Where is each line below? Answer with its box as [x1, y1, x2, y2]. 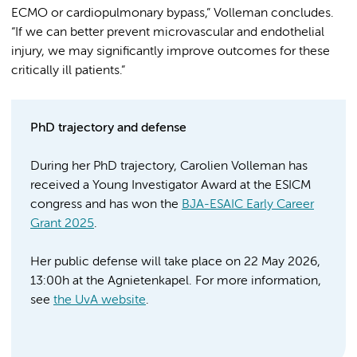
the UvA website [53, 294, 146, 308]
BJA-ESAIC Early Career [182, 198, 314, 212]
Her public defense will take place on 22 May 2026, [30, 256, 320, 269]
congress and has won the [30, 198, 182, 212]
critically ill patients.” [11, 65, 125, 78]
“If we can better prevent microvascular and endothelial [11, 26, 324, 40]
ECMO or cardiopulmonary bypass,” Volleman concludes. [11, 7, 334, 21]
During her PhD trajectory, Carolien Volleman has [30, 160, 308, 174]
